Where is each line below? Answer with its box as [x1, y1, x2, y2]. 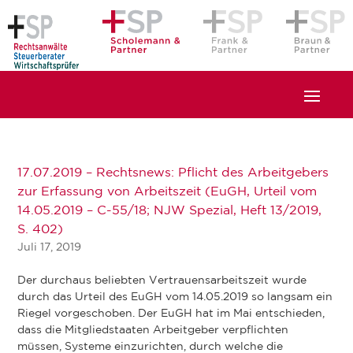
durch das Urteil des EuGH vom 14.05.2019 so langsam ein [17, 292, 333, 302]
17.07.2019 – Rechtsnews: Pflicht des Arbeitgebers [17, 167, 329, 179]
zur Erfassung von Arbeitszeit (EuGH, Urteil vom [17, 186, 318, 198]
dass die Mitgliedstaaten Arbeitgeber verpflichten [17, 325, 289, 335]
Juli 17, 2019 [17, 243, 82, 252]
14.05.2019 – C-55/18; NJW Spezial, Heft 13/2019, [17, 205, 322, 217]
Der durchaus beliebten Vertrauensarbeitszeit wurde [17, 276, 307, 285]
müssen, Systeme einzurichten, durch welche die [17, 342, 284, 351]
